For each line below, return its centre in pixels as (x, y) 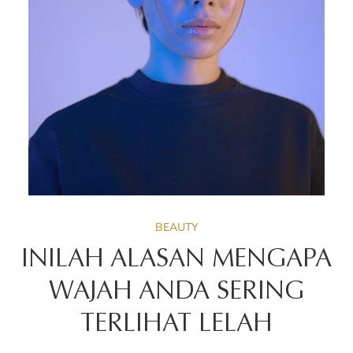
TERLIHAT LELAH (176, 326)
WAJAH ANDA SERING (176, 294)
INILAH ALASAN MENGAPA (176, 261)
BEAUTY (176, 227)
